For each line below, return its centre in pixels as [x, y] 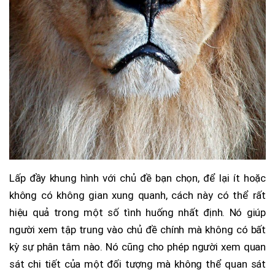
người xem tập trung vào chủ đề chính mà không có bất [137, 230]
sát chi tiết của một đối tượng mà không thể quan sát [137, 264]
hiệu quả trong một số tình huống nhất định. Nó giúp [137, 213]
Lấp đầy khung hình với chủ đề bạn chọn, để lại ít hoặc [137, 178]
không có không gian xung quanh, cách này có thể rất [137, 196]
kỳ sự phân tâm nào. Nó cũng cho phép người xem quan [137, 247]
